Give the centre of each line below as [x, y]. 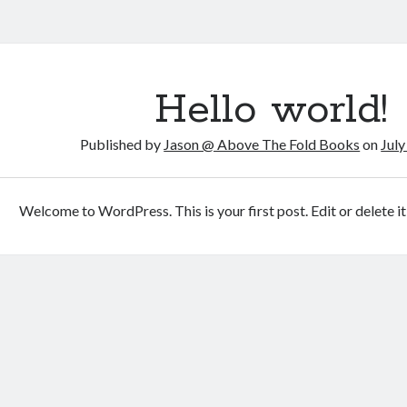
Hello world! [272, 110]
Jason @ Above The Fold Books [262, 144]
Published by [122, 144]
